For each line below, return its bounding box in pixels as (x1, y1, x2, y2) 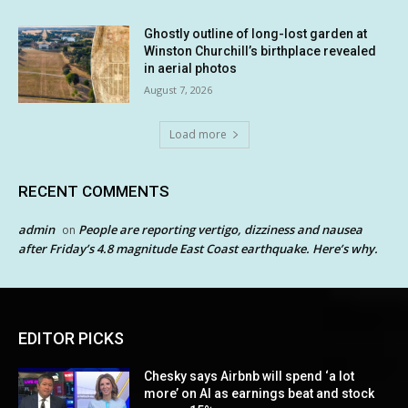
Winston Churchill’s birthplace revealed (144, 43, 377, 58)
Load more (168, 127, 227, 143)
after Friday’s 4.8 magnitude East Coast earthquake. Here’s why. (18, 240, 378, 258)
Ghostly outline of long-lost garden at (144, 25, 368, 41)
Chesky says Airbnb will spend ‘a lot (144, 369, 355, 384)
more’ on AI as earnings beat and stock (144, 386, 375, 402)
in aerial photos (144, 60, 238, 76)
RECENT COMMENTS (18, 182, 169, 201)
